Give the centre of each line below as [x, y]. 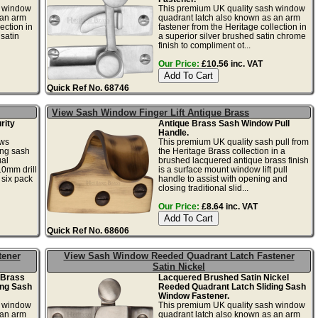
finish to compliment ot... [204, 45]
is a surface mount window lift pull [223, 169]
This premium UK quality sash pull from [233, 141]
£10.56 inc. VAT [231, 63]
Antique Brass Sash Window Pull [224, 123]
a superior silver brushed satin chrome [232, 35]
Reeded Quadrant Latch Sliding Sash [232, 286]
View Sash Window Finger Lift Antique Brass [151, 112]
